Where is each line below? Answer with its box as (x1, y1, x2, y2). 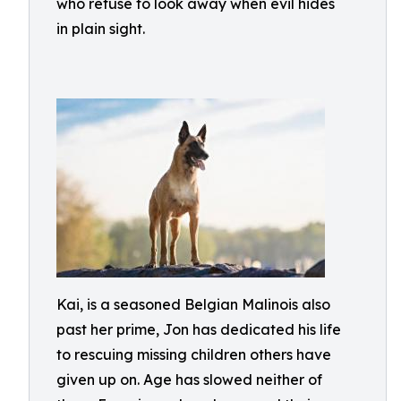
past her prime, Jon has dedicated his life (56, 320, 341, 338)
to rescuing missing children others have (56, 346, 331, 363)
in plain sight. (56, 20, 145, 38)
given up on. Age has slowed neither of (56, 371, 322, 388)
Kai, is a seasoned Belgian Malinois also (56, 295, 330, 313)
